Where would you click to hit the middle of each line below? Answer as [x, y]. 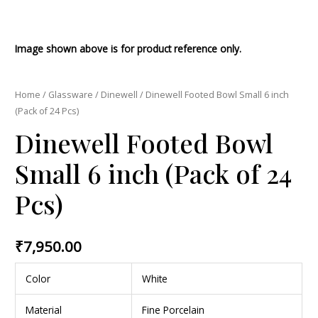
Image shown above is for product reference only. [128, 48]
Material [43, 309]
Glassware [71, 94]
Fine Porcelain [173, 309]
